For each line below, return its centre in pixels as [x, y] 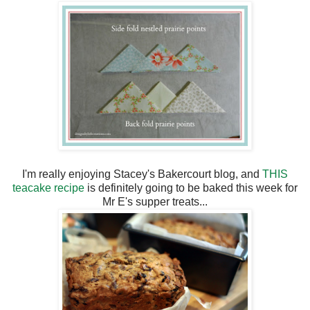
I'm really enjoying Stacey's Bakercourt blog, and [142, 174]
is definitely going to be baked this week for [191, 188]
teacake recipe [48, 188]
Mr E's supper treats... [155, 201]
